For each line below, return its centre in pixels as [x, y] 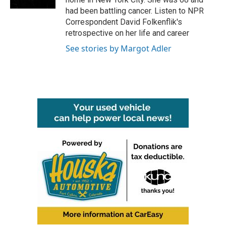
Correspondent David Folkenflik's [124, 22]
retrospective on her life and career [127, 33]
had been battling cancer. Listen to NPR [135, 11]
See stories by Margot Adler [119, 48]
